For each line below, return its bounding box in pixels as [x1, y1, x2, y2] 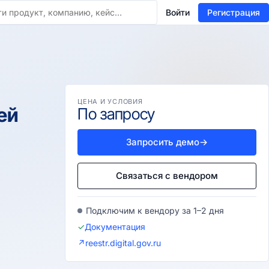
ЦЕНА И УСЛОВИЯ [77, 97, 143, 106]
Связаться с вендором [116, 170, 218, 181]
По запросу [77, 104, 155, 123]
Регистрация [207, 7, 260, 17]
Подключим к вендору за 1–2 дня [86, 205, 224, 216]
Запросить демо [126, 136, 199, 148]
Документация [85, 222, 145, 232]
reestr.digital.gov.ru [85, 238, 161, 248]
